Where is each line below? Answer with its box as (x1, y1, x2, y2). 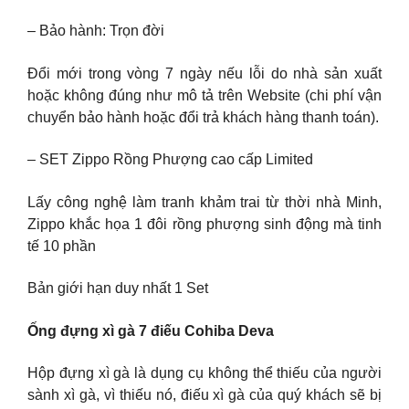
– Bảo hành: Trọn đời (27, 23, 164, 39)
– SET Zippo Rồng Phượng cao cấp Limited (27, 152, 313, 168)
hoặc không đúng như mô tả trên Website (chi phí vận (27, 87, 382, 103)
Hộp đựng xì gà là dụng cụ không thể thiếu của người (27, 365, 382, 382)
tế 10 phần (27, 237, 96, 254)
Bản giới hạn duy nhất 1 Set (27, 280, 208, 297)
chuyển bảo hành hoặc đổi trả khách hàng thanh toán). (27, 109, 379, 125)
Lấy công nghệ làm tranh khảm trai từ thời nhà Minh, (27, 194, 382, 210)
